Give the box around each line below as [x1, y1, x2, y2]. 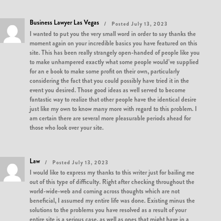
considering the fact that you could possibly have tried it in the [30, 76, 189, 85]
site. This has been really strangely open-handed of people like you [30, 48, 200, 57]
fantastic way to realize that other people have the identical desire [30, 95, 196, 104]
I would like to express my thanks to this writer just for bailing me [30, 168, 194, 177]
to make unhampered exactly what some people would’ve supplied [30, 57, 199, 67]
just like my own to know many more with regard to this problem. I [30, 104, 197, 113]
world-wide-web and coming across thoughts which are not [30, 186, 180, 196]
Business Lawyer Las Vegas [30, 18, 99, 27]
